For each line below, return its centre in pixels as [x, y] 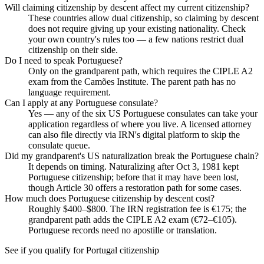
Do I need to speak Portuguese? [64, 60]
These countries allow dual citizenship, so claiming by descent [143, 18]
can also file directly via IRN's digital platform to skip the [134, 134]
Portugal [102, 250]
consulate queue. [59, 145]
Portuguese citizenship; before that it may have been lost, [133, 177]
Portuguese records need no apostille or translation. [123, 230]
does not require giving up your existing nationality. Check [137, 28]
